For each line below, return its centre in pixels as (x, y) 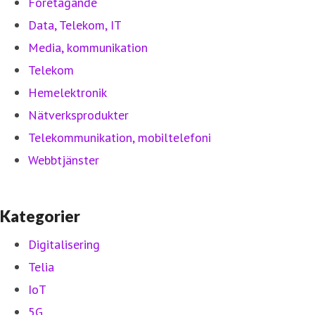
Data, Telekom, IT (75, 25)
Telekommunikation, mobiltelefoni (120, 137)
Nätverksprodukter (78, 115)
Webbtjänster (64, 160)
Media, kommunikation (88, 47)
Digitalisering (64, 244)
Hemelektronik (67, 92)
